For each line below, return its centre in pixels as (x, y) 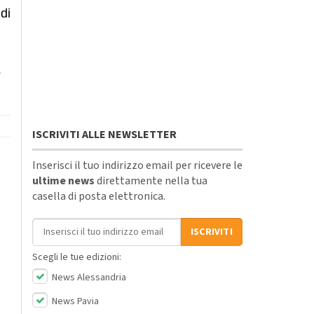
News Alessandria (88, 277)
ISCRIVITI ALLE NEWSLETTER (104, 134)
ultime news (63, 180)
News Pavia (74, 301)
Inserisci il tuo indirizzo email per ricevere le (137, 165)
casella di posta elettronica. (99, 196)
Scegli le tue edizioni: (77, 257)
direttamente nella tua (151, 180)
